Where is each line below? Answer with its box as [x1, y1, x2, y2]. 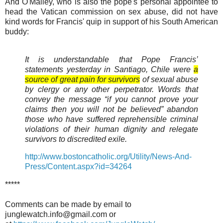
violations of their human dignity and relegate [25, 124, 198, 133]
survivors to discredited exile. [25, 134, 127, 143]
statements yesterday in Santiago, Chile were [25, 65, 194, 74]
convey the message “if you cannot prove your [25, 95, 198, 104]
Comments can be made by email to [5, 200, 131, 209]
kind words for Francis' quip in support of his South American [5, 17, 218, 26]
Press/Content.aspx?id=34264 [25, 162, 132, 171]
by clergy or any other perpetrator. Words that [25, 85, 198, 94]
